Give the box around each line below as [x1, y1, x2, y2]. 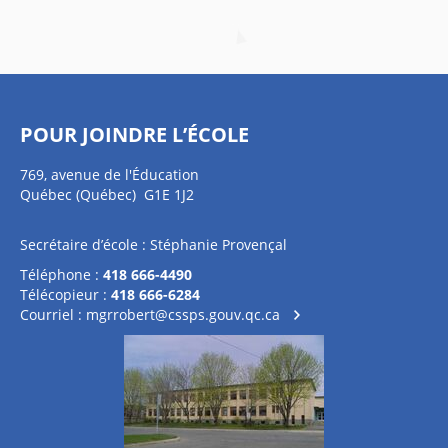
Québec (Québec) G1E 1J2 [20, 185, 194, 204]
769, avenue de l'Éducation [20, 165, 199, 184]
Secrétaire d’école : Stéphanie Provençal [20, 235, 287, 254]
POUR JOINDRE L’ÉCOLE [20, 121, 249, 148]
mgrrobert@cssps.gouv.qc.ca [86, 305, 280, 324]
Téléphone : [20, 265, 103, 284]
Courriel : [20, 305, 86, 324]
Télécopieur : [20, 285, 111, 304]
